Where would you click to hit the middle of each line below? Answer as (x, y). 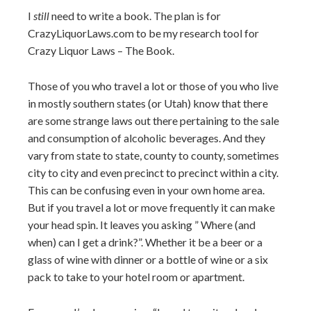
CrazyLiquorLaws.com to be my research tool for (143, 33)
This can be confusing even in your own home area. (146, 190)
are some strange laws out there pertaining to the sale (153, 120)
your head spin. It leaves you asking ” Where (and (142, 225)
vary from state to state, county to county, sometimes (153, 155)
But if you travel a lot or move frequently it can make (151, 207)
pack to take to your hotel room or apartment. (136, 277)
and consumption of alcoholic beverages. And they (146, 138)
